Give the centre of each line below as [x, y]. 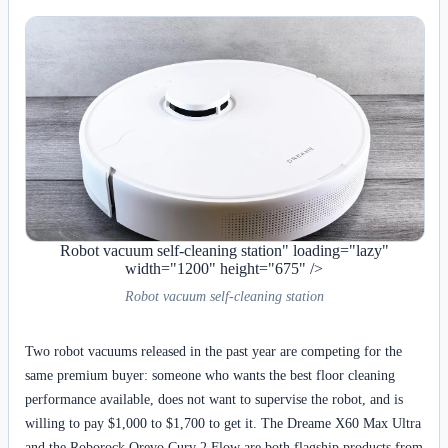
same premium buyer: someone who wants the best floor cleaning [210, 374]
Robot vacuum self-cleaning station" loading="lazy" [224, 250]
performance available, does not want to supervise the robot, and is [214, 398]
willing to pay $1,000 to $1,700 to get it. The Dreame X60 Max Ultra [223, 422]
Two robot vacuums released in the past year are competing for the [213, 350]
